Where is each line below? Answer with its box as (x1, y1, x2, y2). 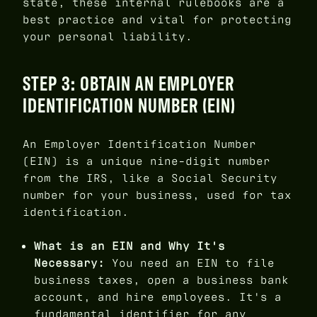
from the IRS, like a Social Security (23, 171, 277, 186)
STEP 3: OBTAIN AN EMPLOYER (23, 69, 234, 96)
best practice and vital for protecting (23, 12, 292, 28)
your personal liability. (23, 29, 192, 45)
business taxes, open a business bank (34, 272, 289, 288)
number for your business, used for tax (23, 188, 292, 203)
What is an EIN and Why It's (34, 238, 225, 254)
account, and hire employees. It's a (34, 289, 282, 305)
